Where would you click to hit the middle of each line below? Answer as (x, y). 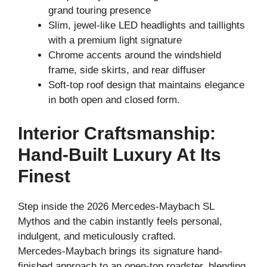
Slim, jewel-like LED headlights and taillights (147, 26)
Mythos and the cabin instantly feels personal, (120, 221)
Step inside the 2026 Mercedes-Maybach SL (116, 206)
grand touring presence (100, 11)
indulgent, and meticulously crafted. (97, 236)
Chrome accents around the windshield (135, 55)
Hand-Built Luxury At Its (119, 154)
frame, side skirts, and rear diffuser (127, 70)
